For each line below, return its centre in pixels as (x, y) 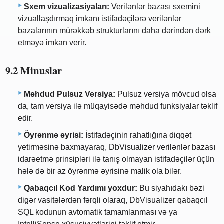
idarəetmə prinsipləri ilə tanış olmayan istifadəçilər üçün (116, 159)
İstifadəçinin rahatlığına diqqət (137, 135)
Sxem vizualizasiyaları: (67, 6)
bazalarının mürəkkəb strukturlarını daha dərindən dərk (114, 30)
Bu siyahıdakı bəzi (171, 188)
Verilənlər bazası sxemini (155, 6)
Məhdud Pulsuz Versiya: (70, 94)
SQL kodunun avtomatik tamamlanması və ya (98, 212)
